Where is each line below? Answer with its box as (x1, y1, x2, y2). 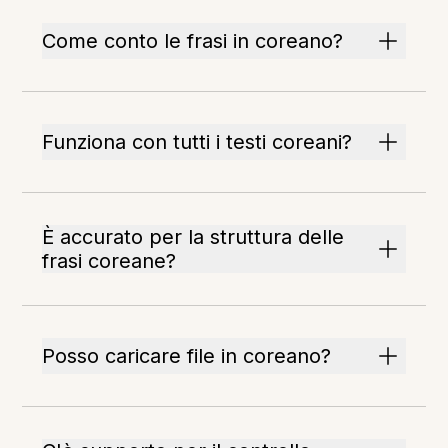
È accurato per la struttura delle (42, 225, 345, 249)
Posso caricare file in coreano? (42, 344, 332, 368)
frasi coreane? (42, 249, 177, 273)
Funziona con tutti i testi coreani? (42, 130, 353, 154)
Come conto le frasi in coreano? (42, 29, 344, 53)
